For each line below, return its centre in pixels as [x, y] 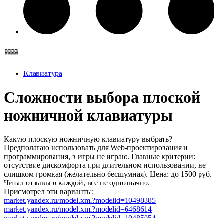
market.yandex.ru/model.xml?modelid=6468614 [78, 209]
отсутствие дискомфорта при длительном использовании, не [105, 165]
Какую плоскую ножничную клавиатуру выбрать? [88, 139]
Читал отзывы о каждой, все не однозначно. [77, 182]
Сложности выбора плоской [102, 97]
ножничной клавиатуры [88, 115]
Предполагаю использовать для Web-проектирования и [96, 147]
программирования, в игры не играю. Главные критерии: [100, 156]
